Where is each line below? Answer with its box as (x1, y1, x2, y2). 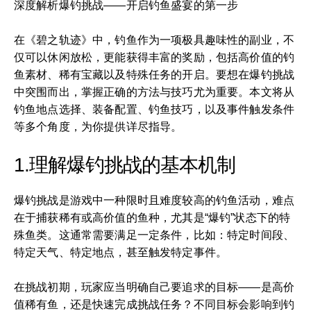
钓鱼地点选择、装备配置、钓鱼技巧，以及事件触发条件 (14, 103, 295, 115)
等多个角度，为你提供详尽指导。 (14, 121, 183, 133)
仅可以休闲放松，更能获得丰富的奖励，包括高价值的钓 (14, 51, 295, 63)
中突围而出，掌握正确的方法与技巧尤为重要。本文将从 (14, 86, 295, 98)
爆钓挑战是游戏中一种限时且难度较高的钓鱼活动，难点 (14, 194, 295, 206)
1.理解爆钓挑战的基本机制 (14, 154, 235, 176)
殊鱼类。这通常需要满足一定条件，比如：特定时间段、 (14, 229, 295, 241)
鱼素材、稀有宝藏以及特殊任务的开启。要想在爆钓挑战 (14, 69, 295, 81)
